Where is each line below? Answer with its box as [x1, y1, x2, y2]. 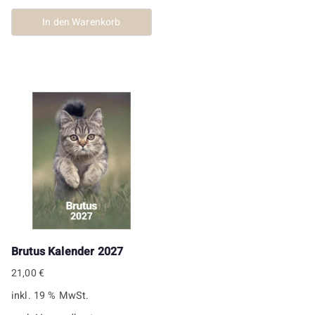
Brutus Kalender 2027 [11, 243, 124, 261]
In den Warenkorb [42, 14, 121, 30]
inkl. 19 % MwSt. [11, 288, 89, 304]
